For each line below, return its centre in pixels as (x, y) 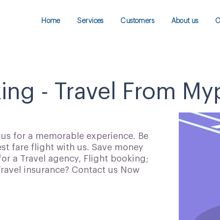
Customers (137, 21)
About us (185, 21)
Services (90, 21)
